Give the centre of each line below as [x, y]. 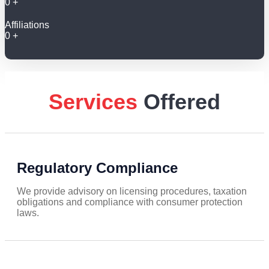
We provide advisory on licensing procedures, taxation [132, 192]
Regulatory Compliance [97, 168]
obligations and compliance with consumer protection [130, 202]
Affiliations [27, 25]
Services [93, 102]
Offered [182, 102]
